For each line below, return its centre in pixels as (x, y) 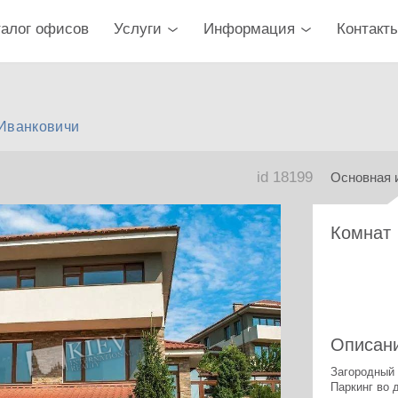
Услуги (138, 29)
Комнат (361, 233)
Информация (249, 29)
